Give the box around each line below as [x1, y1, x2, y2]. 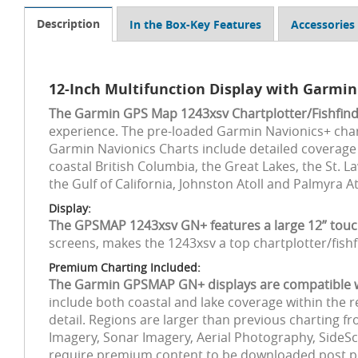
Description [37, 16, 100, 31]
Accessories [291, 17, 355, 32]
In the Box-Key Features [129, 17, 261, 32]
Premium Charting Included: [49, 260, 201, 275]
